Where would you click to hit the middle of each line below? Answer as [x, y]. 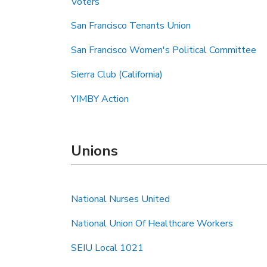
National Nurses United [120, 199]
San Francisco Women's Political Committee [164, 50]
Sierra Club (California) [117, 74]
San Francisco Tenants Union [131, 26]
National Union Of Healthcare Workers [152, 223]
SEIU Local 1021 [107, 248]
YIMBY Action [100, 99]
